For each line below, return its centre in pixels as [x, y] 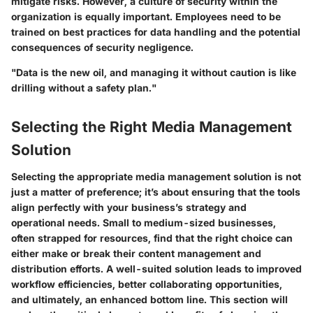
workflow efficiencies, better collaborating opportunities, [147, 284]
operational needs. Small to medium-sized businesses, [144, 222]
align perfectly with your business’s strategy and [129, 207]
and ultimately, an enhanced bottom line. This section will [150, 299]
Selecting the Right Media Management [152, 127]
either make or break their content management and [136, 253]
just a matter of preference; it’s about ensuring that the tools [156, 191]
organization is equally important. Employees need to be [146, 17]
